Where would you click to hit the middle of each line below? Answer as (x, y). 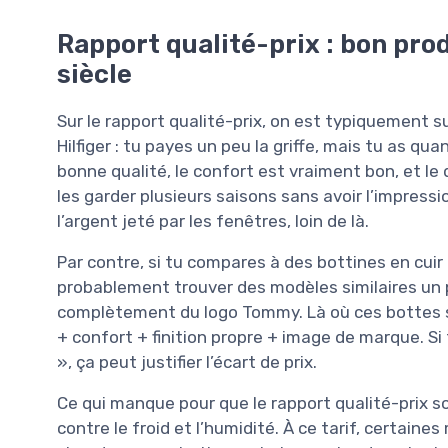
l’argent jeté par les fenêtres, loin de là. (213, 221)
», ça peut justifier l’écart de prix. (187, 362)
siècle (94, 74)
